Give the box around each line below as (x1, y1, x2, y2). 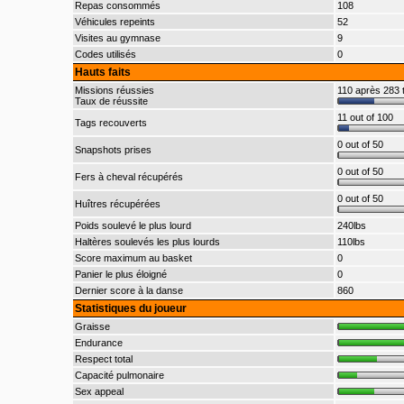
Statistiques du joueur (74, 302, 187, 315)
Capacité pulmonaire (74, 370, 164, 381)
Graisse (74, 321, 110, 332)
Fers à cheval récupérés (74, 171, 183, 182)
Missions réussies (74, 85, 154, 96)
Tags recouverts (74, 117, 147, 128)
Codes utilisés (74, 49, 136, 60)
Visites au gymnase (74, 32, 161, 43)
